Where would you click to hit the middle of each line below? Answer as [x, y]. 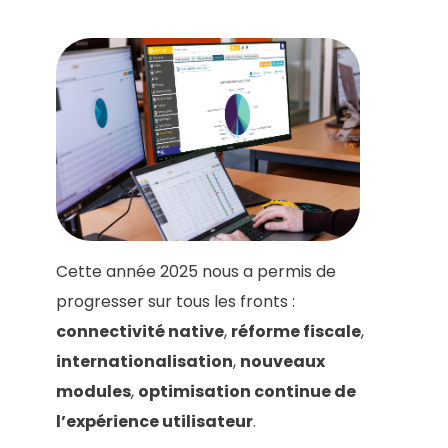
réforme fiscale [296, 332]
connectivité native [140, 332]
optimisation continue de [247, 392]
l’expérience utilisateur [154, 422]
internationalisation [144, 362]
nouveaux [282, 362]
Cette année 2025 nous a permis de [196, 272]
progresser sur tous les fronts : [175, 302]
